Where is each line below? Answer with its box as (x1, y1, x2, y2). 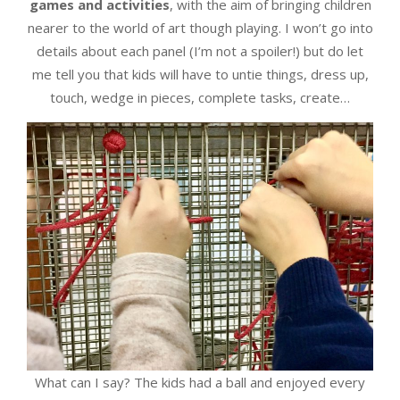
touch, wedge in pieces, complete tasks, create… (50, 88, 350, 107)
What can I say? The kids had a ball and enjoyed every (35, 373, 365, 391)
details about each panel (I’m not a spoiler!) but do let (37, 42, 363, 61)
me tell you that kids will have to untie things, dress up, (31, 65, 369, 84)
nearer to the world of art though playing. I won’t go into (27, 19, 373, 37)
